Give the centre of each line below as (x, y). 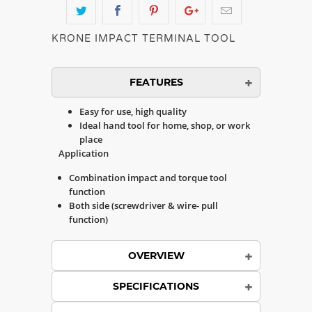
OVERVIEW (156, 256)
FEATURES (156, 82)
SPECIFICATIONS (156, 286)
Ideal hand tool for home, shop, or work (165, 125)
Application (84, 153)
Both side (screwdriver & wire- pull (143, 205)
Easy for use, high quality (133, 111)
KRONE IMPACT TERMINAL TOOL (143, 39)
